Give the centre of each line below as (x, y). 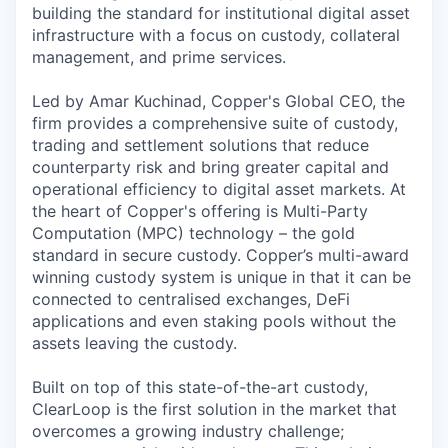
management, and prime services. (159, 56)
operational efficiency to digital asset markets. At (219, 188)
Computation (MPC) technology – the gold (193, 232)
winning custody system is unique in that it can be (221, 276)
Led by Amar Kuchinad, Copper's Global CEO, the (218, 100)
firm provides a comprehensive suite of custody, (215, 122)
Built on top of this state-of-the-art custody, (200, 386)
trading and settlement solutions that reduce (200, 144)
